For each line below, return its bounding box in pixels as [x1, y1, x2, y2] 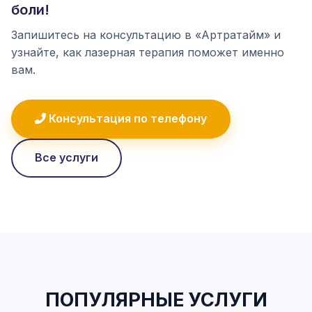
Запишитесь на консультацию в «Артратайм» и [11, 27, 281, 42]
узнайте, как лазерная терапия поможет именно [11, 45, 284, 59]
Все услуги [35, 150, 98, 165]
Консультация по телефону [46, 111, 207, 126]
